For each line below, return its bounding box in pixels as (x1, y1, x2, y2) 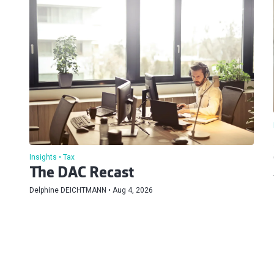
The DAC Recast (29, 166, 134, 181)
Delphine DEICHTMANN (29, 185, 106, 194)
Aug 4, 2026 (113, 185, 153, 194)
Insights (29, 152, 57, 161)
